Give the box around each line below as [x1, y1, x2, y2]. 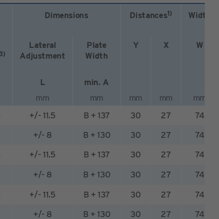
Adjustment [20, 51, 66, 61]
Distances [130, 10, 168, 21]
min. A [84, 77, 109, 88]
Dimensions [44, 10, 88, 21]
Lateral [29, 40, 56, 50]
